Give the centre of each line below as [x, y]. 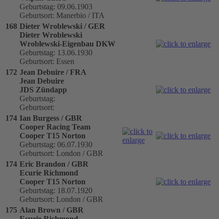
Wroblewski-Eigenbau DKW [67, 44]
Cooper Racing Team [55, 127]
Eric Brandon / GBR [54, 164]
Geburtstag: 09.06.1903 [56, 6]
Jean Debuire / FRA [53, 72]
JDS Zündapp [43, 89]
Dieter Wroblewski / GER [62, 26]
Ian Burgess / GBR [51, 118]
